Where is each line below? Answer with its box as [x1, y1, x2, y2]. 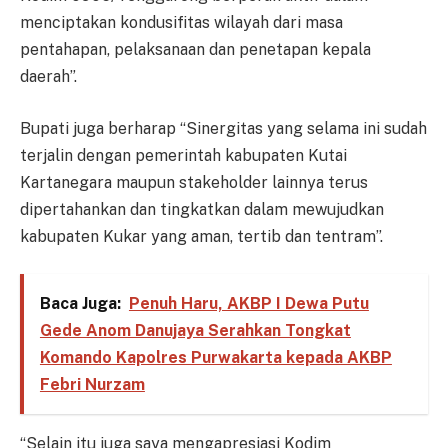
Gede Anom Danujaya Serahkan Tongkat [39, 321, 351, 341]
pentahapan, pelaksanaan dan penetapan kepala [20, 40, 371, 60]
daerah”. [20, 67, 77, 87]
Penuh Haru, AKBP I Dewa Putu [128, 294, 369, 314]
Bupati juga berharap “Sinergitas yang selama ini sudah [20, 118, 427, 138]
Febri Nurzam [39, 375, 145, 395]
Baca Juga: [39, 294, 121, 314]
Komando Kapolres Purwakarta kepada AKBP [39, 348, 392, 368]
